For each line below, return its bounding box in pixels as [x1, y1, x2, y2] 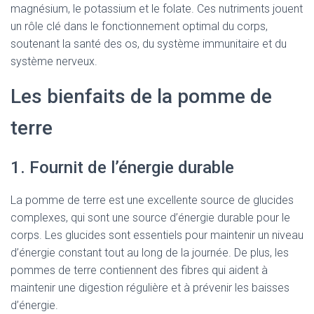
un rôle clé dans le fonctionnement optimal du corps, [11, 20, 268, 33]
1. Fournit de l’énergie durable [11, 158, 234, 177]
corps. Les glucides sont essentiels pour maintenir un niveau [11, 228, 303, 242]
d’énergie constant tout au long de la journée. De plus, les [11, 246, 289, 259]
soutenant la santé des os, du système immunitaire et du [11, 37, 287, 50]
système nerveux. [11, 55, 97, 68]
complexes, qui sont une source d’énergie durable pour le [11, 211, 290, 224]
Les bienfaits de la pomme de [11, 85, 272, 108]
